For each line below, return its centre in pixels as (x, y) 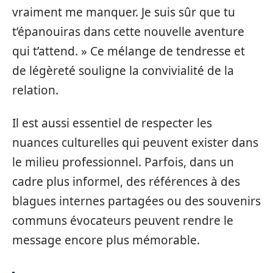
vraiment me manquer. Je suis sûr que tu (124, 12)
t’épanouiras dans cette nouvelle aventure (128, 31)
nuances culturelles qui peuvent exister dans (135, 143)
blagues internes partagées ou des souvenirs (136, 201)
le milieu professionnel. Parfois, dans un (123, 162)
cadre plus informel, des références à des (126, 182)
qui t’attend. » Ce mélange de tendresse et (129, 51)
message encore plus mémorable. (106, 240)
